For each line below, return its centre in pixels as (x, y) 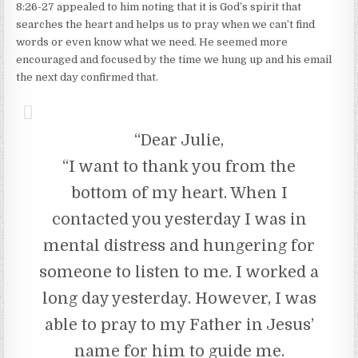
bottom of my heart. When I (179, 193)
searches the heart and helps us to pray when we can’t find (166, 24)
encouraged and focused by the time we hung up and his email (174, 59)
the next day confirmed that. (88, 77)
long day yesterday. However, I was (179, 298)
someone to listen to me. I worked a (179, 272)
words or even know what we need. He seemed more (152, 42)
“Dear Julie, (179, 140)
